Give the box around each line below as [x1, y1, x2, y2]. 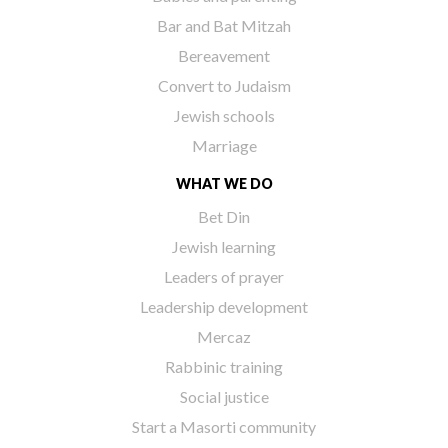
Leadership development [140, 297, 308, 316]
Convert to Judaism [157, 76, 291, 95]
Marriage [191, 136, 257, 155]
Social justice [179, 387, 269, 406]
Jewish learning [172, 237, 276, 256]
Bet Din [198, 207, 250, 226]
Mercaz [197, 327, 251, 346]
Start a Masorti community [132, 417, 316, 436]
